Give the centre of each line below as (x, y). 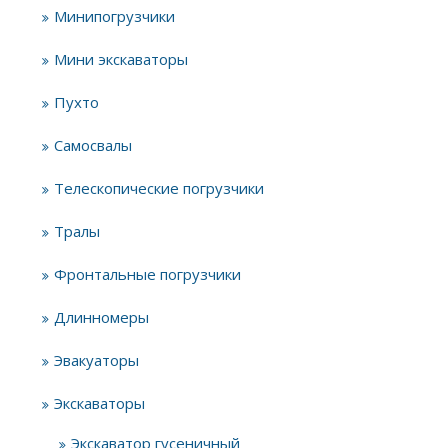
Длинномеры (101, 317)
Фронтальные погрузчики (147, 274)
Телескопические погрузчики (159, 188)
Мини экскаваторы (121, 59)
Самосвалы (93, 145)
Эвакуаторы (96, 360)
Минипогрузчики (114, 16)
